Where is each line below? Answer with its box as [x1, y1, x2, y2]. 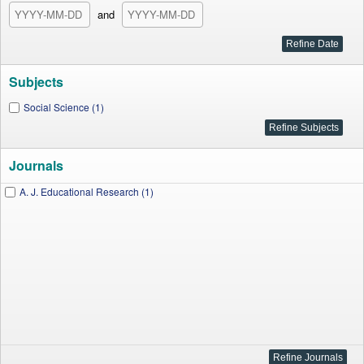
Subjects [9, 72, 63, 91]
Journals [9, 156, 63, 175]
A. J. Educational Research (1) [19, 184, 154, 198]
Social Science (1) [24, 100, 104, 114]
